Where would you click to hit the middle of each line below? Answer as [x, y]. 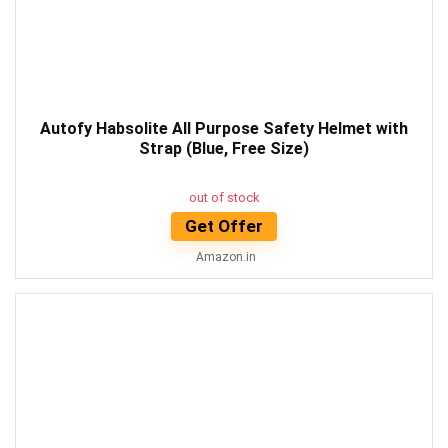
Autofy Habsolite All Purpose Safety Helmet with [224, 128]
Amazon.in [224, 256]
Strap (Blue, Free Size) [224, 148]
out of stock [224, 197]
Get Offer [224, 225]
